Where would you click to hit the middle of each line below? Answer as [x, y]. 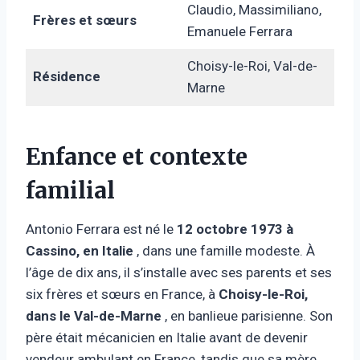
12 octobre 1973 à [235, 229]
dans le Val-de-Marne [94, 315]
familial [70, 190]
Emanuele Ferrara [239, 31]
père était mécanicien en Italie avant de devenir [167, 337]
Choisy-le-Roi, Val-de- [252, 65]
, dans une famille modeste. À [224, 250]
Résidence [66, 76]
